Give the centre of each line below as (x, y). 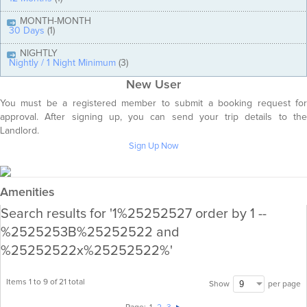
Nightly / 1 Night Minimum (62, 63)
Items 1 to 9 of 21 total (46, 282)
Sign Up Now (153, 146)
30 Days (27, 30)
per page (283, 284)
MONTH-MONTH (56, 21)
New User (153, 85)
